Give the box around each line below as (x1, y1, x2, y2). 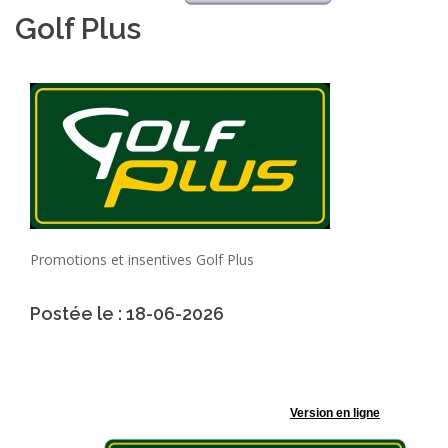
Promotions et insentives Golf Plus (30, 250, 254, 269)
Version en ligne (290, 406, 380, 420)
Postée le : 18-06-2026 (30, 303, 224, 324)
